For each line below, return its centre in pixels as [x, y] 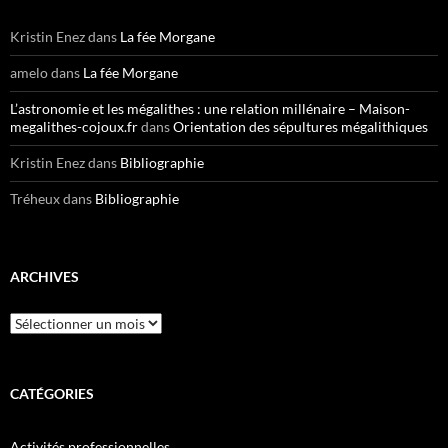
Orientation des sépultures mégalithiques [300, 126]
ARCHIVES [44, 276]
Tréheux [35, 198]
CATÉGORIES [52, 393]
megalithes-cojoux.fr [74, 126]
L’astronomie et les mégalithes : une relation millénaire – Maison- [210, 108]
